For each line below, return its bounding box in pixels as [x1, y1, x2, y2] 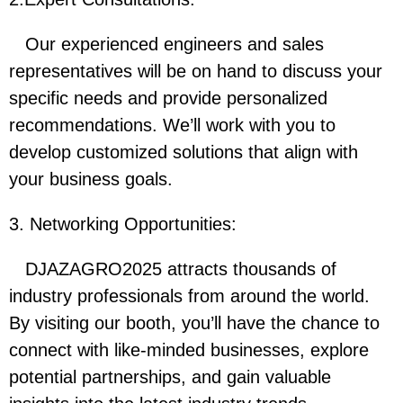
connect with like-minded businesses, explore [9, 340, 369, 361]
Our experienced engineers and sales [9, 34, 324, 55]
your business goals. [9, 169, 184, 190]
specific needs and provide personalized [9, 88, 327, 109]
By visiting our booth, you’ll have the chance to [9, 313, 380, 334]
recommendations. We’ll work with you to [9, 115, 336, 136]
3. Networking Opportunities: [9, 214, 247, 235]
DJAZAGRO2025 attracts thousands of [9, 259, 336, 280]
